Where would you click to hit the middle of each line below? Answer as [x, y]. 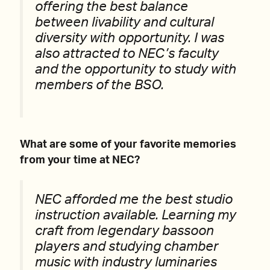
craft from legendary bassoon [124, 231]
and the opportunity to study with [136, 70]
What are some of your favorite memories [128, 145]
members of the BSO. [99, 85]
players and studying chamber [127, 247]
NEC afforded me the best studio [134, 200]
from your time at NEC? [80, 161]
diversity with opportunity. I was [130, 38]
